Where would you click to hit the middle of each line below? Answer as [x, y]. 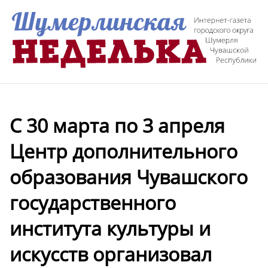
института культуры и [110, 228]
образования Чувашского [129, 176]
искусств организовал [111, 254]
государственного [93, 202]
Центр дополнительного [124, 151]
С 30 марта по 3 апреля [117, 125]
